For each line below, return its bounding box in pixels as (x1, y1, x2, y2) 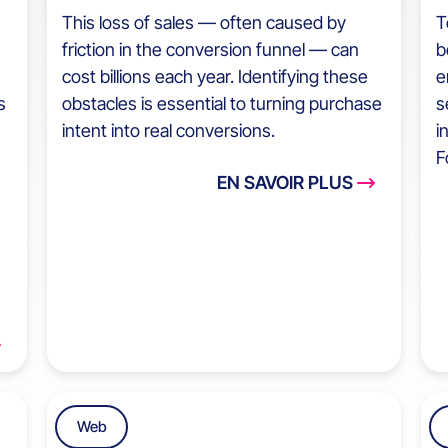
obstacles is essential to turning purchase (62, 93, 383, 115)
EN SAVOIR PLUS (216, 172, 353, 194)
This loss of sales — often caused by (62, 12, 347, 34)
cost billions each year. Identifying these (62, 66, 369, 88)
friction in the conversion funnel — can (62, 39, 360, 61)
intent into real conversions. (62, 120, 276, 142)
